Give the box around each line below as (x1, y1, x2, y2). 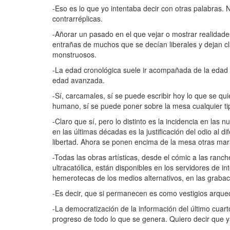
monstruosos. (52, 49, 97, 60)
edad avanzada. (52, 74, 105, 85)
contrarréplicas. (52, 13, 103, 24)
